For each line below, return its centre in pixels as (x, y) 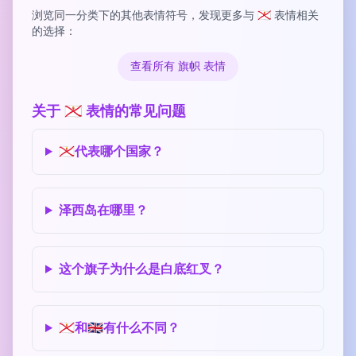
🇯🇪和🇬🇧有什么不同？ (119, 328)
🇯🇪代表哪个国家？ (111, 152)
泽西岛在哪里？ (103, 211)
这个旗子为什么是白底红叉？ (141, 269)
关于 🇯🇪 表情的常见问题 (109, 111)
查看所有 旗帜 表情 (178, 66)
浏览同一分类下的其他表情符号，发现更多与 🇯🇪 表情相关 (175, 15)
